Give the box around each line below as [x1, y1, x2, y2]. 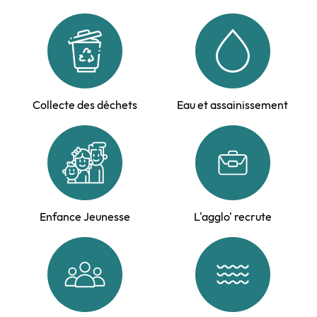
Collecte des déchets [32, 98, 137, 113]
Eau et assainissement [177, 98, 288, 113]
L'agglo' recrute [193, 209, 272, 224]
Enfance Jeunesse [39, 209, 130, 224]
